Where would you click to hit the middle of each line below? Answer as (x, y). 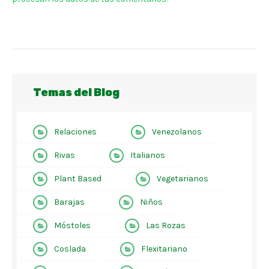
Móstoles (72, 225)
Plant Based (78, 179)
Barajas (69, 202)
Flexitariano (164, 249)
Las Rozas (166, 225)
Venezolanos (177, 132)
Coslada (70, 249)
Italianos (148, 155)
